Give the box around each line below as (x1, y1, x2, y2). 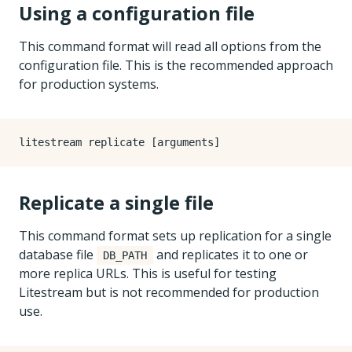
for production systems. (19, 75, 159, 93)
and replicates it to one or (153, 246, 308, 263)
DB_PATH (103, 249, 147, 262)
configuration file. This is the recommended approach (19, 57, 333, 74)
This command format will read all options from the (19, 38, 321, 55)
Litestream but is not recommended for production (19, 284, 319, 301)
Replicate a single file (19, 190, 214, 215)
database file (19, 246, 97, 263)
